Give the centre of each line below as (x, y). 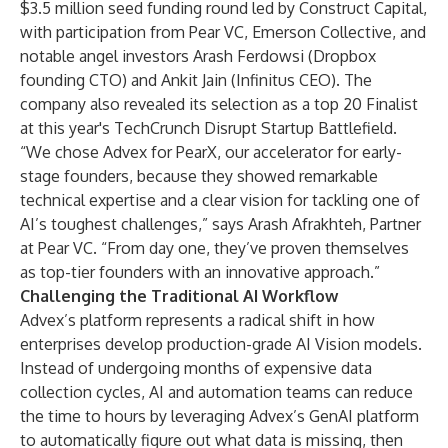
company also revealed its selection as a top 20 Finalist (219, 104)
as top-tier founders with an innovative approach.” (200, 272)
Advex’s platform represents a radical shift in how (197, 320)
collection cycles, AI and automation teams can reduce (216, 392)
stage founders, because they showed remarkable (199, 176)
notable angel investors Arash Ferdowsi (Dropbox (198, 56)
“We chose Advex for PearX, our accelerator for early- (211, 152)
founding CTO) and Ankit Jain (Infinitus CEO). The (196, 80)
